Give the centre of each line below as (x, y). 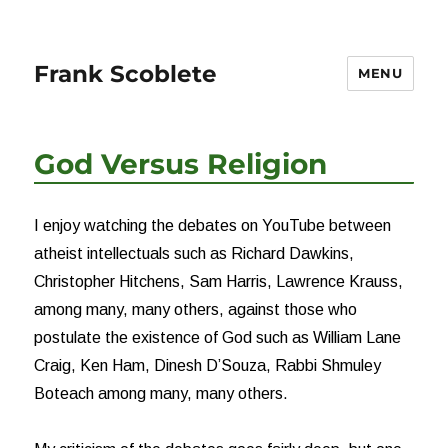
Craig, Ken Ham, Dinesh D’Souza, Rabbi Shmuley (208, 365)
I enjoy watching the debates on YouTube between (213, 225)
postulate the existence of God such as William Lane (218, 337)
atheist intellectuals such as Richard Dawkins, (194, 253)
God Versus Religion (181, 164)
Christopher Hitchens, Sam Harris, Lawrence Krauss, (219, 281)
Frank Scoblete (126, 73)
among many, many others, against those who (196, 309)
